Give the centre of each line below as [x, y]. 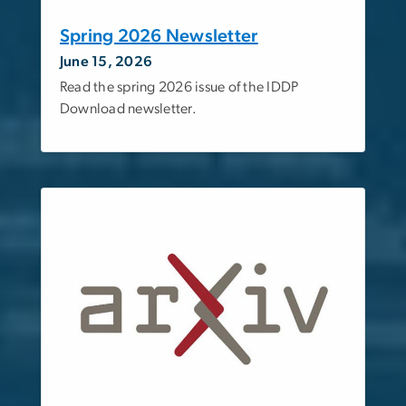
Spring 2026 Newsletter [159, 36]
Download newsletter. [128, 108]
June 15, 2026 [106, 61]
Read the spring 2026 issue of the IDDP [179, 87]
